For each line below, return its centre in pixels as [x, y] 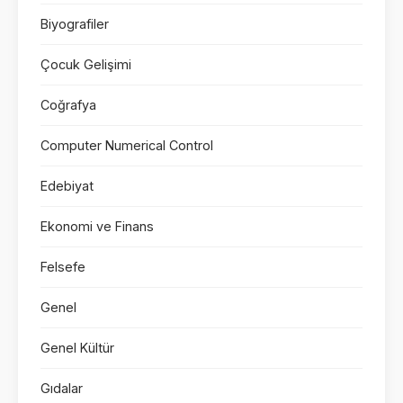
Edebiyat [67, 185]
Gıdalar [62, 388]
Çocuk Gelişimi [86, 64]
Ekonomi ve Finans [97, 226]
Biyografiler [75, 23]
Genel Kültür [77, 347]
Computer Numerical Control [127, 145]
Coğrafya [68, 104]
